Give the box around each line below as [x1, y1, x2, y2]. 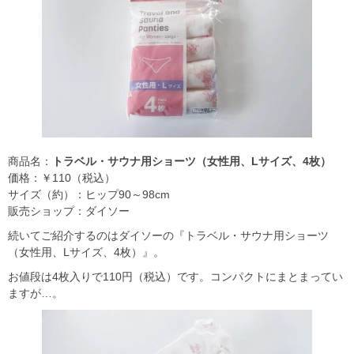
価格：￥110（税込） [8, 171, 115, 184]
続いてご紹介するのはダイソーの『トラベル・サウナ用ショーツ [8, 228, 329, 242]
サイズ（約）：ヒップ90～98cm [8, 187, 170, 201]
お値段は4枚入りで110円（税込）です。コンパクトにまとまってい [8, 269, 343, 283]
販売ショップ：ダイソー [8, 204, 130, 217]
